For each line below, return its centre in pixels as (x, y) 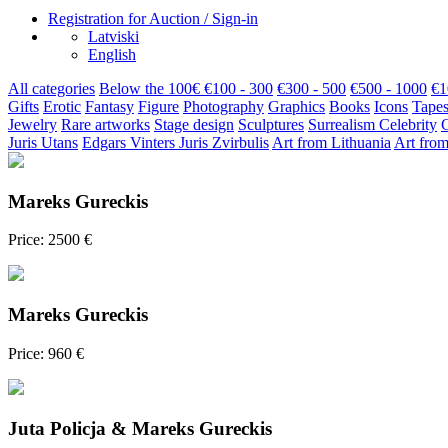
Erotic (62, 106)
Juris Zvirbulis (224, 142)
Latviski (113, 36)
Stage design (194, 124)
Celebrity (408, 124)
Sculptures (271, 124)
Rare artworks (105, 124)
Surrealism (343, 124)
